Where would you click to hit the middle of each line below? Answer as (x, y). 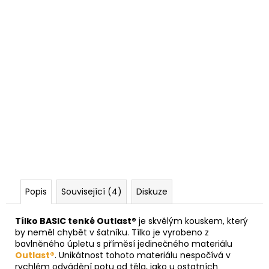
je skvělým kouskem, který (192, 221)
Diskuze (152, 191)
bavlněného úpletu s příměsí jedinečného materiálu (124, 243)
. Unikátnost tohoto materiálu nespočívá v (143, 255)
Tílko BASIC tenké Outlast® (76, 221)
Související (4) (92, 191)
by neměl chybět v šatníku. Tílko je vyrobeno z (112, 232)
